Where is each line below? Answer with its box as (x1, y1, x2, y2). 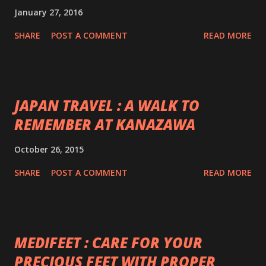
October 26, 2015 (14, 143, 84, 155)
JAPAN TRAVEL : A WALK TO (14, 95, 199, 115)
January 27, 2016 (14, 6, 83, 18)
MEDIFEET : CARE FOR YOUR (14, 232, 202, 252)
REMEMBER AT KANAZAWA (14, 114, 195, 134)
